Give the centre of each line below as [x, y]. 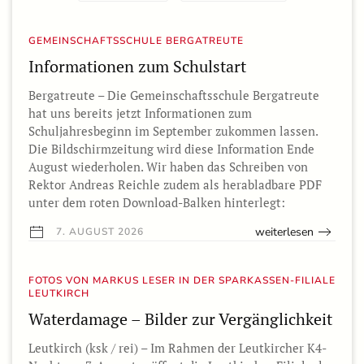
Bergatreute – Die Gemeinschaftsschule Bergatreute [174, 95]
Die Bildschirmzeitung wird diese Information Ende [171, 148]
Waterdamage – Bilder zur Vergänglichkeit [180, 318]
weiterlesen [284, 232]
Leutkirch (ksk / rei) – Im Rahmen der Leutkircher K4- [178, 347]
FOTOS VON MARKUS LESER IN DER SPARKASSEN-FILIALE [182, 280]
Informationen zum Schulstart [137, 66]
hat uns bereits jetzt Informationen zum [140, 113]
